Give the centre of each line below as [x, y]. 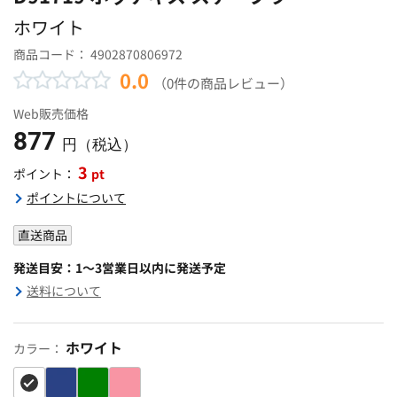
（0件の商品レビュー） [223, 82]
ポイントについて [76, 197]
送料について [64, 290]
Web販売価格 [51, 113]
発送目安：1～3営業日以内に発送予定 [120, 267]
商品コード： [52, 54]
